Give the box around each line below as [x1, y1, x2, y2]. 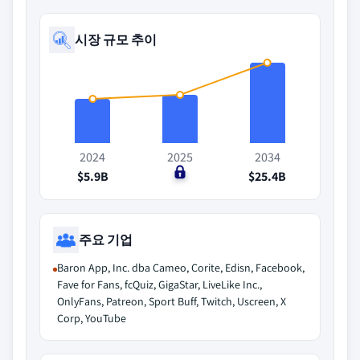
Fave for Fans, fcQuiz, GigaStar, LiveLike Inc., [57, 277, 262, 292]
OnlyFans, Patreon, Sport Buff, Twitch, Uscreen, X [57, 294, 286, 309]
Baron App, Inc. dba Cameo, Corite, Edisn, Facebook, [57, 260, 305, 275]
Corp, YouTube [57, 311, 126, 325]
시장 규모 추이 [75, 31, 157, 48]
